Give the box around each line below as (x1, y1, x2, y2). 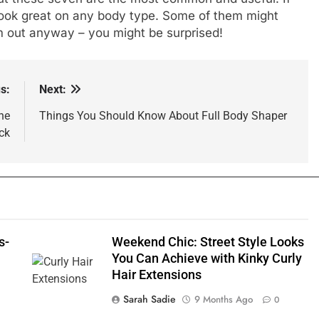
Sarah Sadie (122, 291, 176, 306)
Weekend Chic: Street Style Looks (111, 234, 304, 249)
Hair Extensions (111, 267, 202, 282)
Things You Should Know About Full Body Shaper (38, 108, 287, 122)
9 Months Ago (194, 292, 253, 306)
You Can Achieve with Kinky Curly (111, 251, 302, 266)
